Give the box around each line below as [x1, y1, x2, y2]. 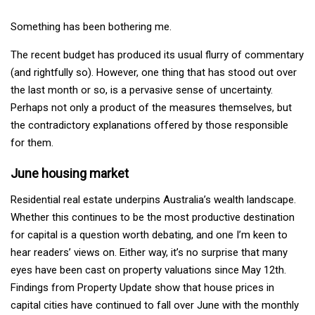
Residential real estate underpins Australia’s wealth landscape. [11, 193, 296, 206]
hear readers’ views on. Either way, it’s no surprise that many [11, 245, 288, 259]
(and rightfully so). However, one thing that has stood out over [11, 65, 297, 79]
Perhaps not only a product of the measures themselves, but [11, 101, 292, 114]
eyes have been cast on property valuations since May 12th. [11, 263, 286, 276]
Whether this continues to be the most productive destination [11, 210, 295, 224]
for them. [11, 136, 53, 149]
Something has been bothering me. [11, 20, 172, 33]
